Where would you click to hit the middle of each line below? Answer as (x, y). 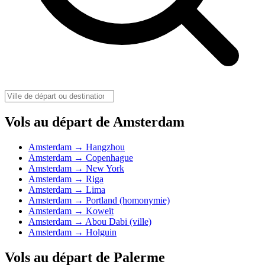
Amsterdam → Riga (66, 179)
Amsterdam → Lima (67, 189)
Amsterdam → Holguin (72, 232)
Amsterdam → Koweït (71, 211)
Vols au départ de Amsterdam (95, 122)
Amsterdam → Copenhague (81, 157)
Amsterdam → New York (76, 168)
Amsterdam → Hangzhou (77, 147)
